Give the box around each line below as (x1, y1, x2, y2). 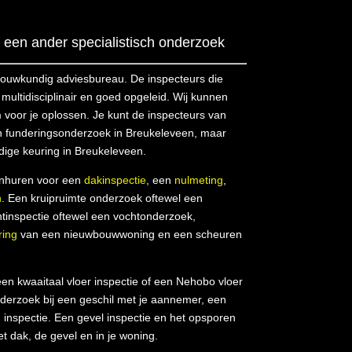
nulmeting (174, 173, 223, 186)
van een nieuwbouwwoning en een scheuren (16, 227, 242, 240)
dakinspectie (83, 173, 146, 186)
